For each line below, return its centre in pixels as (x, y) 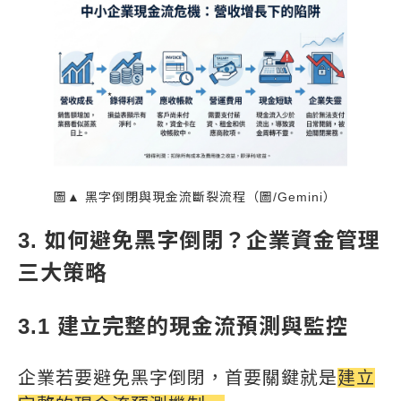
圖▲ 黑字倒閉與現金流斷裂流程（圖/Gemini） (195, 197)
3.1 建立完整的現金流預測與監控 (183, 327)
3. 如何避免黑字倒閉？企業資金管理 (199, 241)
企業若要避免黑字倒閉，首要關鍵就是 (178, 378)
